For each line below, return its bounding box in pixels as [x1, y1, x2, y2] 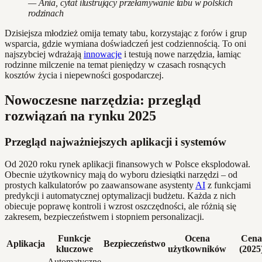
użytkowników [168, 244, 226, 254]
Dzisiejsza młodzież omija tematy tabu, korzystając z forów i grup [5, 27, 247, 38]
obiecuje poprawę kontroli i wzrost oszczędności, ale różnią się [5, 201, 236, 212]
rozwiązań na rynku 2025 [5, 108, 156, 123]
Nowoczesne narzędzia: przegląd [5, 92, 201, 108]
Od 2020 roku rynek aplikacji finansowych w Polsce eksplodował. [5, 159, 250, 170]
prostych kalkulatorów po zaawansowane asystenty [5, 180, 195, 191]
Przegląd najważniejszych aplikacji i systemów [5, 135, 226, 148]
